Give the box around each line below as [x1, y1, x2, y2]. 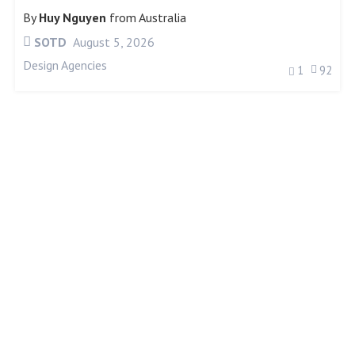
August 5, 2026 [71, 33, 155, 50]
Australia [139, 9, 187, 25]
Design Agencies [23, 56, 108, 73]
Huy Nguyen [39, 9, 107, 25]
